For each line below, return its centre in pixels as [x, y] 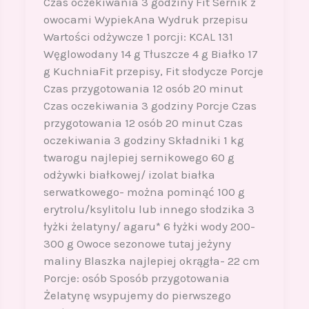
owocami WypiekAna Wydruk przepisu [146, 20]
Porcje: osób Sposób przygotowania [136, 278]
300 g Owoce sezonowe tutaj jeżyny [137, 244]
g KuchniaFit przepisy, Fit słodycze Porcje [153, 71]
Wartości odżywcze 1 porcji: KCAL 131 [138, 37]
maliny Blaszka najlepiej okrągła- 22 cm [151, 261]
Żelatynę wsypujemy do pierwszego [137, 296]
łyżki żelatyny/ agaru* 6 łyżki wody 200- [149, 227]
